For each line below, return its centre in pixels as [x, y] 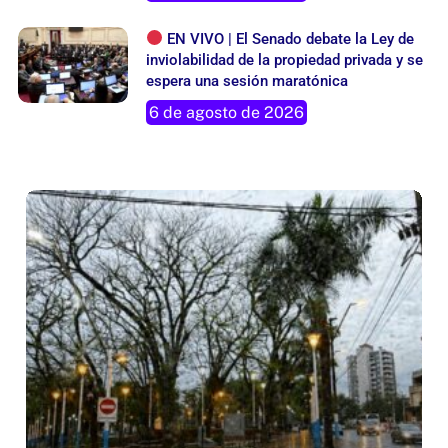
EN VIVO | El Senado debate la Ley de [289, 38]
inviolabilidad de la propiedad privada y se [284, 59]
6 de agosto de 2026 [226, 112]
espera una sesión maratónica [247, 80]
